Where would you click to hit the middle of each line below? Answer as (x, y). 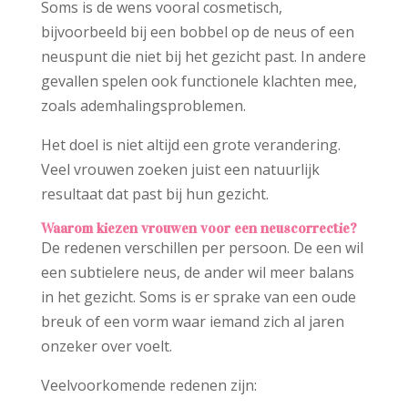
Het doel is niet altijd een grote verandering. (190, 145)
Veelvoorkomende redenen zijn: (148, 386)
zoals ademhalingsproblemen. (143, 106)
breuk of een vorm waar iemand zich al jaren (192, 322)
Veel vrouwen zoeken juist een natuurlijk (180, 170)
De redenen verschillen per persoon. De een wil (202, 248)
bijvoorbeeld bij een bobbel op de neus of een (197, 32)
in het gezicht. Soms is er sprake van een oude (198, 297)
